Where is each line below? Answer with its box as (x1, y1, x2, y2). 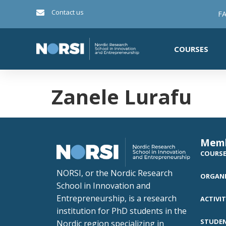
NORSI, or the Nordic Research (56, 167, 173, 179)
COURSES (174, 44, 208, 54)
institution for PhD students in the (56, 205, 187, 216)
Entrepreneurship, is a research (56, 192, 177, 204)
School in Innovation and (56, 180, 150, 191)
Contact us (51, 8, 84, 17)
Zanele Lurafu (51, 83, 192, 110)
